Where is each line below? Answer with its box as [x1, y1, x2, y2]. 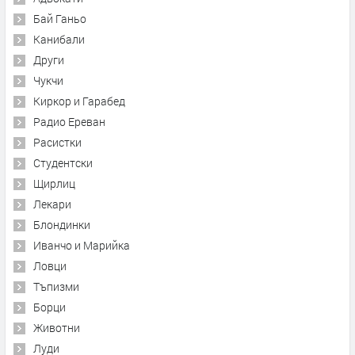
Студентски [33, 155, 93, 170]
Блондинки [33, 216, 90, 232]
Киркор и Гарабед [33, 93, 125, 109]
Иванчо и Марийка [33, 237, 130, 253]
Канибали [33, 31, 85, 47]
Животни [33, 319, 80, 335]
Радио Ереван [33, 113, 105, 129]
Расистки [33, 134, 82, 150]
